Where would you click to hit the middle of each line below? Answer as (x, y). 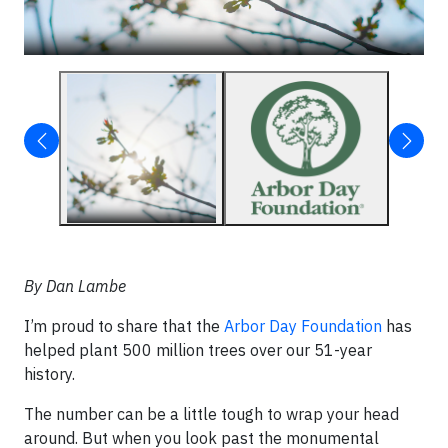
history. (49, 374)
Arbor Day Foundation (303, 326)
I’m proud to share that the (124, 326)
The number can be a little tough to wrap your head (211, 414)
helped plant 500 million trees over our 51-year (198, 350)
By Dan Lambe (75, 286)
